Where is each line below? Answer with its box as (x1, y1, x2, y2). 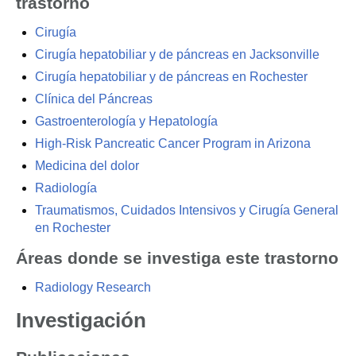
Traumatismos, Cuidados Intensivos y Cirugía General (35, 203, 339, 217)
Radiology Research (35, 281, 151, 294)
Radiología (35, 181, 97, 195)
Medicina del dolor (35, 159, 139, 172)
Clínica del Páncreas (35, 92, 153, 106)
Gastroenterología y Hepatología (35, 114, 218, 128)
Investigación (16, 308, 146, 332)
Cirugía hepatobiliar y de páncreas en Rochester (35, 70, 308, 83)
